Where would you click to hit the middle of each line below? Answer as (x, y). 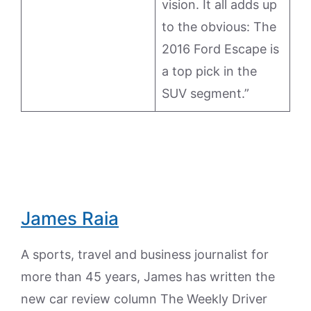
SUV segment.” (205, 94)
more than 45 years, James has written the (148, 277)
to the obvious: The (219, 27)
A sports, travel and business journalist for (145, 255)
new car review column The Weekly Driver (144, 299)
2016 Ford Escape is (220, 49)
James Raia (70, 219)
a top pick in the (209, 72)
